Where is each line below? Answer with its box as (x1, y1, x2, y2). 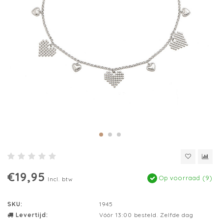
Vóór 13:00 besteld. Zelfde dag (99, 211, 193, 219)
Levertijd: (14, 211, 48, 219)
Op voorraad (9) (157, 174, 213, 182)
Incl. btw (48, 176, 73, 183)
